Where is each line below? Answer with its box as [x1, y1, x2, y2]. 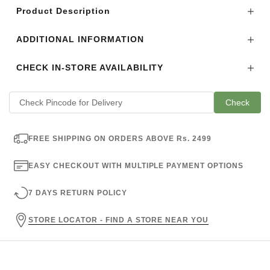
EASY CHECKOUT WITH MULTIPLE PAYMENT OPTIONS [28, 161, 244, 170]
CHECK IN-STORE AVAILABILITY [16, 63, 164, 73]
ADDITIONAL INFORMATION [16, 34, 144, 45]
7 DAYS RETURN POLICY [28, 188, 127, 197]
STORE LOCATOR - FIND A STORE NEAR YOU [28, 215, 209, 224]
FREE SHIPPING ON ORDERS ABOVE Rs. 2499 [28, 134, 212, 143]
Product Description [16, 6, 110, 16]
